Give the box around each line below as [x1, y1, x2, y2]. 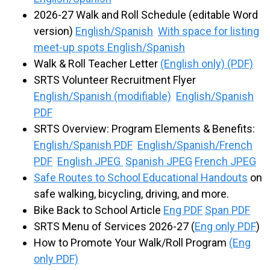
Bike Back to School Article [34, 204, 163, 217]
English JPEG [57, 155, 123, 168]
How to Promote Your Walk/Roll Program [34, 236, 229, 250]
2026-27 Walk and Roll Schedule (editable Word [34, 8, 258, 22]
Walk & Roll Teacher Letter [34, 57, 160, 71]
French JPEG [195, 155, 256, 168]
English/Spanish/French [137, 139, 253, 152]
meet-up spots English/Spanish [34, 41, 185, 54]
